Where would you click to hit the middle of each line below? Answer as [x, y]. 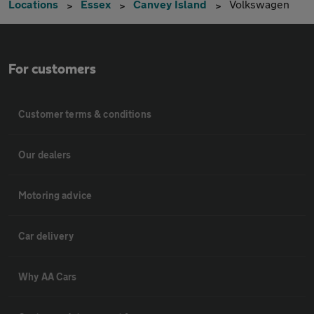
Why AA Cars [48, 277]
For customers [52, 70]
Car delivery [46, 236]
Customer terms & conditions [85, 114]
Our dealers [45, 155]
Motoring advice [55, 196]
